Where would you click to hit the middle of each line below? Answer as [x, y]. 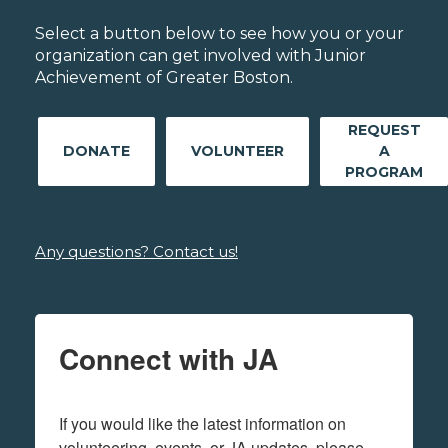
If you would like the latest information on [202, 424]
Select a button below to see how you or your [219, 34]
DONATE [96, 151]
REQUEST [384, 130]
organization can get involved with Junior [200, 56]
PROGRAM [384, 172]
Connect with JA [168, 359]
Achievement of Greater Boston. [164, 78]
